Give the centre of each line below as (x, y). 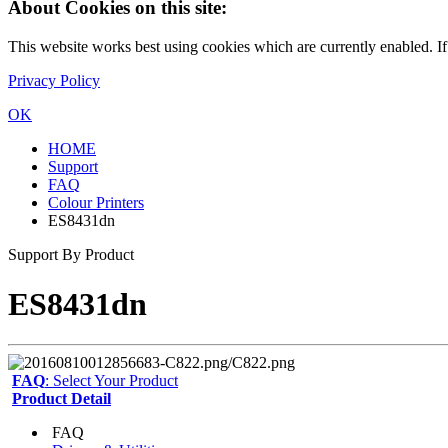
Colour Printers (96, 203)
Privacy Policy (54, 81)
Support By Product (71, 255)
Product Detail (61, 398)
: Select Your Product (111, 380)
